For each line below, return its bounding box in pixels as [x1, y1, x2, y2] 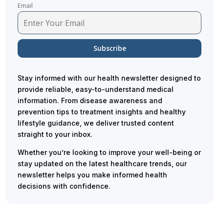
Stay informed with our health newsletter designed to [18, 74, 201, 83]
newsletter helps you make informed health [18, 171, 168, 179]
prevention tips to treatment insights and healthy [18, 108, 186, 116]
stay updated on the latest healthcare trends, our [18, 159, 187, 168]
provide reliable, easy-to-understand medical [18, 85, 174, 94]
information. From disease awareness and [18, 96, 163, 105]
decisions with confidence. [18, 182, 111, 191]
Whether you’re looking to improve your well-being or [18, 148, 201, 157]
